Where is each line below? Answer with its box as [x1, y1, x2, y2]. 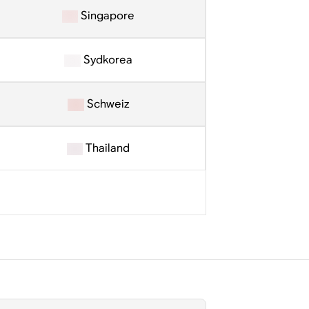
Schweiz [83, 97, 129, 111]
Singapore [78, 8, 135, 23]
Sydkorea [80, 52, 132, 67]
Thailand [83, 141, 130, 155]
